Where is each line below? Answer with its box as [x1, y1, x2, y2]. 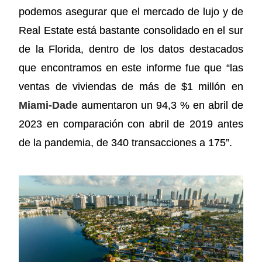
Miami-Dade [19, 99, 78, 112]
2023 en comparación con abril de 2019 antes [19, 118, 243, 130]
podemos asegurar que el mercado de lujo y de [19, 6, 243, 18]
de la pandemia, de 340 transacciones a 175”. [19, 137, 233, 149]
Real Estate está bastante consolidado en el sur [19, 25, 243, 37]
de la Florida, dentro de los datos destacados [19, 43, 243, 56]
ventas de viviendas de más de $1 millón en [19, 81, 243, 93]
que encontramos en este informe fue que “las [19, 62, 243, 74]
